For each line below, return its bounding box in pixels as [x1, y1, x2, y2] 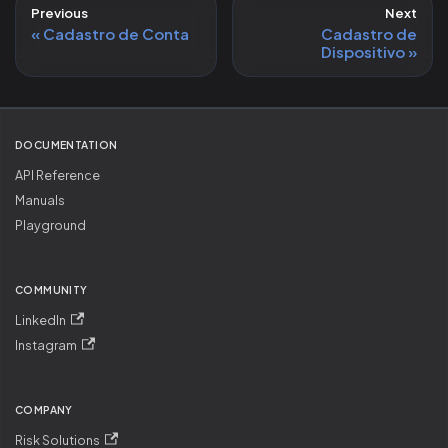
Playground [15, 217, 86, 233]
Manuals [15, 192, 65, 208]
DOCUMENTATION [15, 138, 118, 151]
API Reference [15, 167, 100, 183]
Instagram [15, 337, 77, 353]
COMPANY [15, 403, 73, 416]
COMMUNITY [15, 283, 88, 296]
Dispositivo [321, 41, 405, 61]
